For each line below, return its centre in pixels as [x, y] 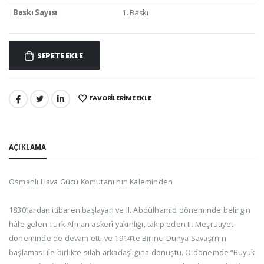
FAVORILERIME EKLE [120, 98]
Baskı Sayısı [35, 12]
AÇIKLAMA [28, 147]
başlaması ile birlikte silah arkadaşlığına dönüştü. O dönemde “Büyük [132, 253]
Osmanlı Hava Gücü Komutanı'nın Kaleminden [91, 182]
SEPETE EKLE [60, 56]
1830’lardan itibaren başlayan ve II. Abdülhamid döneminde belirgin [130, 210]
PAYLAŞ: [23, 101]
